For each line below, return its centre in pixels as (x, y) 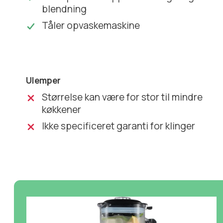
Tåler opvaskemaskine (91, 25)
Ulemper (44, 80)
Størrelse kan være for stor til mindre (122, 97)
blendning (64, 9)
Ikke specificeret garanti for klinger (119, 126)
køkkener (62, 109)
